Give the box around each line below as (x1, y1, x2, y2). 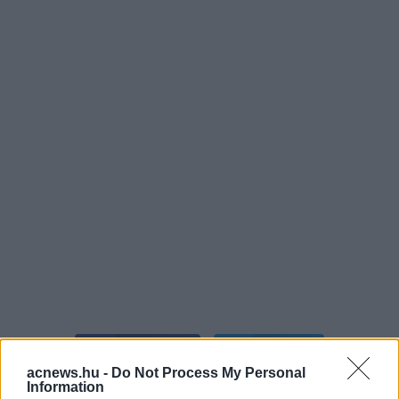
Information (27, 379, 104, 395)
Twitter (265, 346, 311, 362)
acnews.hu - (27, 365, 111, 380)
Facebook (126, 346, 187, 362)
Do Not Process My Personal (111, 365, 305, 380)
